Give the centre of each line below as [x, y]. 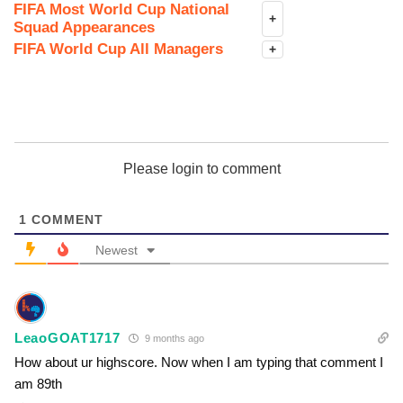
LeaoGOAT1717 [67, 338]
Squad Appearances [84, 28]
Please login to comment [201, 169]
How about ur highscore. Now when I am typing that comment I [199, 363]
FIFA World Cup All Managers [118, 49]
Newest [116, 251]
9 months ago [174, 339]
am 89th [38, 384]
